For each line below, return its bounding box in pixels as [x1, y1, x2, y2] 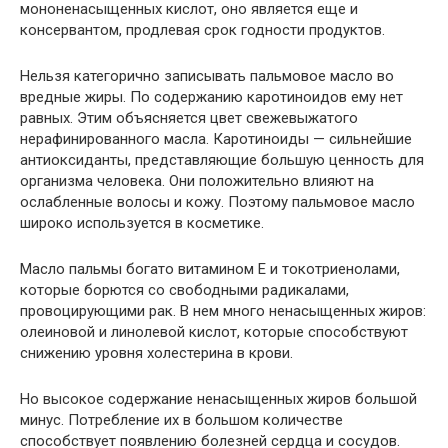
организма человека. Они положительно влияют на [20, 172, 374, 190]
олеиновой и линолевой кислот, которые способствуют [20, 323, 408, 341]
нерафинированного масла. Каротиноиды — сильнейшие [20, 130, 412, 148]
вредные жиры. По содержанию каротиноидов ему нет [20, 88, 403, 106]
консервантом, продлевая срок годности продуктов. [20, 21, 385, 39]
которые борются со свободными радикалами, [20, 281, 349, 299]
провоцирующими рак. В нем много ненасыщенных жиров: [20, 302, 426, 320]
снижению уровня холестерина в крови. [20, 344, 293, 362]
